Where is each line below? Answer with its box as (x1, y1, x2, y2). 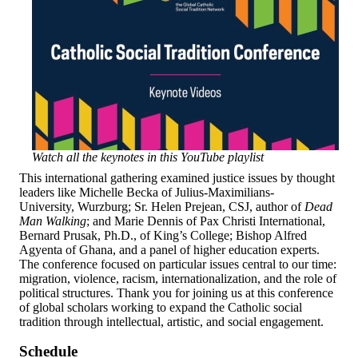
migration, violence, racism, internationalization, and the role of (19, 271, 336, 285)
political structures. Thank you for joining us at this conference (19, 285, 333, 300)
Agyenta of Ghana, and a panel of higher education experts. (19, 242, 320, 257)
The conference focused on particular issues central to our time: (19, 257, 336, 271)
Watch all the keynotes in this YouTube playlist (32, 149, 264, 164)
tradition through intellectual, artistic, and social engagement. (19, 314, 324, 328)
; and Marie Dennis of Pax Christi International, (86, 213, 325, 228)
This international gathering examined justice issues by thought (19, 170, 335, 185)
